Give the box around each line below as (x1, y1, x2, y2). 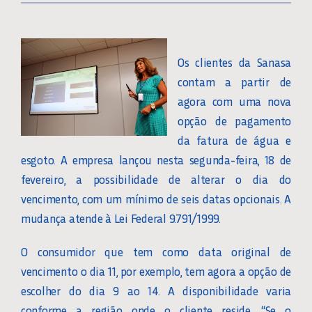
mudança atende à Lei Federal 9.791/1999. (20, 210, 221, 226)
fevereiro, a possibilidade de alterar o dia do (20, 171, 292, 187)
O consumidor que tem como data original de (20, 244, 292, 260)
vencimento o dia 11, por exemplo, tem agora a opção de (20, 263, 292, 279)
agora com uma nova (177, 93, 292, 109)
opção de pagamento (177, 113, 292, 129)
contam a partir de (177, 74, 292, 90)
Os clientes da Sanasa (177, 54, 292, 70)
